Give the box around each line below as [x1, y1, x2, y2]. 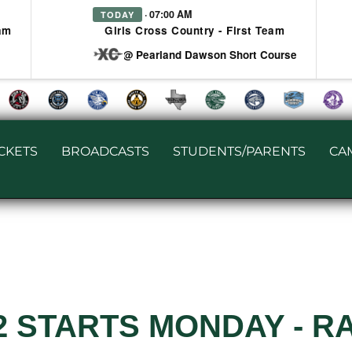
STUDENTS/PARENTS [173, 144, 306, 159]
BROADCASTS [61, 144, 149, 159]
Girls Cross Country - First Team [104, 23, 284, 38]
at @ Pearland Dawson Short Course [108, 46, 297, 62]
